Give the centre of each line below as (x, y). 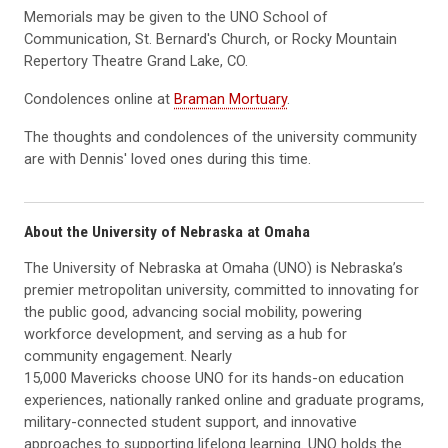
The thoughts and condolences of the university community (220, 136)
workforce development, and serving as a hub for (185, 334)
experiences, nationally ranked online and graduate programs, (224, 400)
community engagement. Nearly (128, 356)
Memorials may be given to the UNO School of (176, 16)
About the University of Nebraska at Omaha (167, 232)
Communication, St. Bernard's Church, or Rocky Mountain (210, 38)
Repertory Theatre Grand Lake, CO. (136, 60)
